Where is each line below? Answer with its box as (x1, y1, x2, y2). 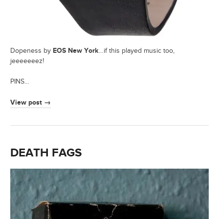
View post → (10, 98, 51, 107)
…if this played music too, (99, 46, 175, 55)
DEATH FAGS (10, 145, 82, 160)
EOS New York (53, 46, 99, 55)
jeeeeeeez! (10, 57, 44, 65)
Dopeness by (10, 46, 53, 55)
